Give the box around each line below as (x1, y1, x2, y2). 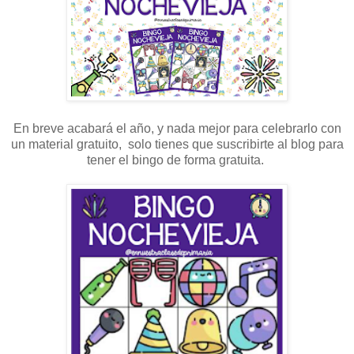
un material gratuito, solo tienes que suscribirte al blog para (10, 137, 344, 152)
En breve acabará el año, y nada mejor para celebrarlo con (13, 122, 341, 136)
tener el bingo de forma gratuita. (87, 153, 267, 168)
